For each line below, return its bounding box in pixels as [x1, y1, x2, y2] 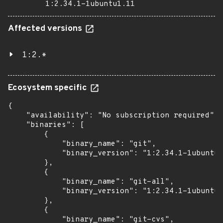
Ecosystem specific [8, 83, 89, 94]
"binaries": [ [8, 120, 84, 130]
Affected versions [8, 23, 84, 34]
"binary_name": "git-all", [8, 177, 174, 187]
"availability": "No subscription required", [8, 111, 219, 120]
